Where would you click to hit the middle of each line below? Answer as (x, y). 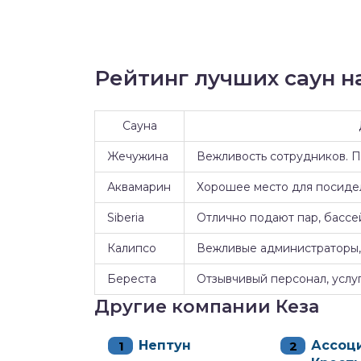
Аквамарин (139, 187)
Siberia (126, 218)
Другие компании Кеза (207, 307)
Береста (132, 279)
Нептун (165, 345)
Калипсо (132, 248)
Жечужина (138, 156)
